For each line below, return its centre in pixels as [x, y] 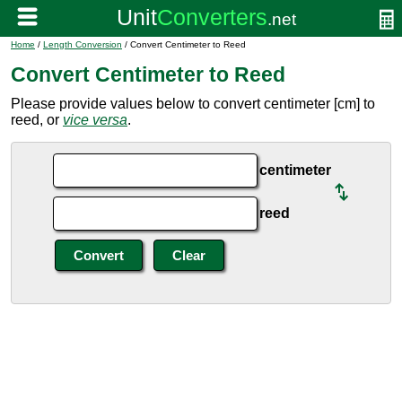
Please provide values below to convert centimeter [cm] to [193, 104]
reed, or [37, 120]
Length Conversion [83, 44]
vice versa [95, 120]
